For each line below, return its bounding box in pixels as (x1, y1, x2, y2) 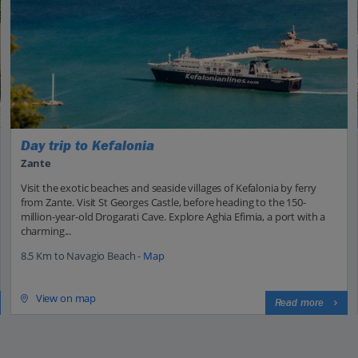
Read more (274, 296, 324, 309)
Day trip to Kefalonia (20, 137, 154, 154)
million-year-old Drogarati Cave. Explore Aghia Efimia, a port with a (20, 209, 326, 224)
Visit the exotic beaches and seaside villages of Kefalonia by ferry (20, 180, 317, 195)
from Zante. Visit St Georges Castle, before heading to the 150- (20, 194, 306, 209)
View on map (35, 291, 97, 306)
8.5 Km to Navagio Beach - (20, 248, 144, 263)
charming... (20, 223, 72, 238)
